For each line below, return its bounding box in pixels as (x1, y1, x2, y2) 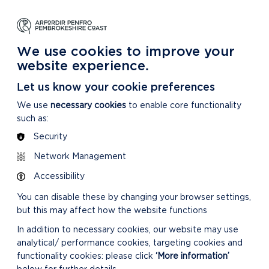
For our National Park (100, 31, 160, 37)
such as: (17, 113, 49, 123)
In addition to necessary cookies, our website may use (17, 225, 238, 234)
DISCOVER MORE (168, 16, 242, 26)
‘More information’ (156, 251, 229, 261)
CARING (100, 16, 134, 26)
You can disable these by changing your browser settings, (17, 192, 251, 202)
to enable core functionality (126, 100, 241, 110)
